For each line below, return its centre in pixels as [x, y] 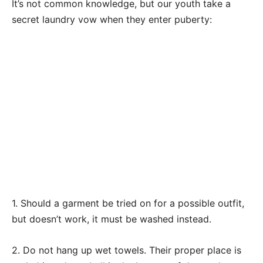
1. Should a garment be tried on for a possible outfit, [128, 203]
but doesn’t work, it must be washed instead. [112, 219]
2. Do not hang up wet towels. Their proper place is [127, 250]
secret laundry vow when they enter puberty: [112, 19]
